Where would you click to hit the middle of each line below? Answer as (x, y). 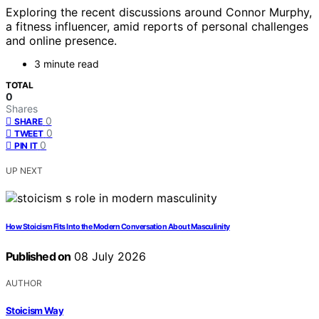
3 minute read (67, 64)
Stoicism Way (35, 310)
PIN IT (26, 146)
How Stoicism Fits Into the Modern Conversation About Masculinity (118, 227)
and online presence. (61, 41)
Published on (38, 257)
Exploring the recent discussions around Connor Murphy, (159, 12)
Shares (22, 109)
